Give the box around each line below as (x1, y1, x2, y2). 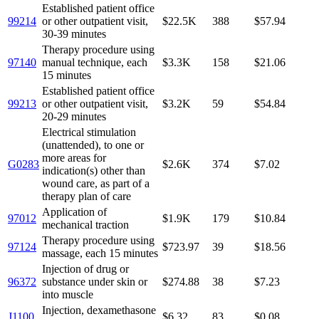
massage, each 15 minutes (42, 246, 158, 259)
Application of (42, 205, 107, 218)
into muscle (42, 288, 93, 300)
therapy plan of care (42, 189, 131, 202)
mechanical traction (42, 218, 129, 231)
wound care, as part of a (42, 177, 150, 189)
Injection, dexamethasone (42, 303, 156, 316)
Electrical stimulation (42, 125, 136, 138)
